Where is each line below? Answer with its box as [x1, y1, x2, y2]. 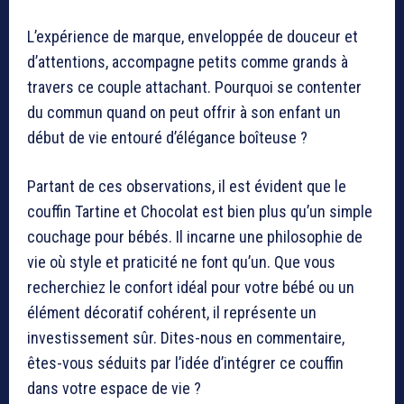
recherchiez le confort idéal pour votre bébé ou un [27, 277, 354, 297]
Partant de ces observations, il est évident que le [27, 176, 346, 196]
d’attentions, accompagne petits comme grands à [27, 51, 348, 71]
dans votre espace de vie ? [27, 378, 201, 398]
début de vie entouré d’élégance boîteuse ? [27, 127, 308, 147]
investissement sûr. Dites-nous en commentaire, [27, 327, 344, 347]
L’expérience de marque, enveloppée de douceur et [27, 26, 358, 46]
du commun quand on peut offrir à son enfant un [27, 102, 341, 122]
